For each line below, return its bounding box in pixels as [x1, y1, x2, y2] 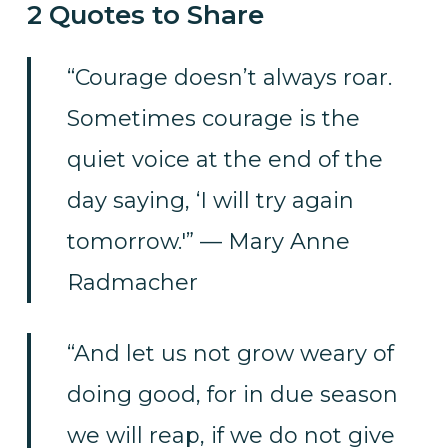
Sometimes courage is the [66, 105, 360, 133]
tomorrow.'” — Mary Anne [66, 228, 350, 256]
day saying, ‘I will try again [66, 187, 354, 215]
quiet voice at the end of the [66, 146, 383, 174]
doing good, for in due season [66, 381, 398, 409]
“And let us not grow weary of [66, 340, 394, 368]
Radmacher [66, 269, 198, 297]
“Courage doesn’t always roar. [66, 64, 392, 92]
